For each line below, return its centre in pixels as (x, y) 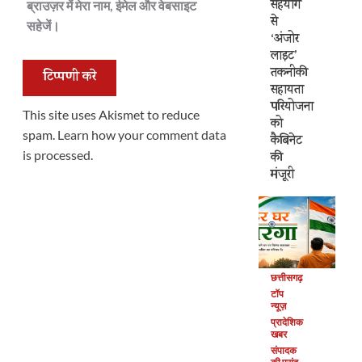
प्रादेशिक (287, 322)
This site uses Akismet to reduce (111, 114)
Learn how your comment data (141, 134)
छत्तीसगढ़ (287, 278)
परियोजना (293, 107)
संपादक (284, 351)
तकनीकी (290, 74)
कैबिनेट (287, 141)
